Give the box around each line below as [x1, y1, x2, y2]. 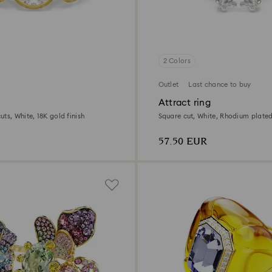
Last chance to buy [188, 81, 251, 89]
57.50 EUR [158, 134, 207, 150]
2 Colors [163, 58, 191, 65]
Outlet [158, 81, 179, 89]
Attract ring [158, 98, 211, 108]
